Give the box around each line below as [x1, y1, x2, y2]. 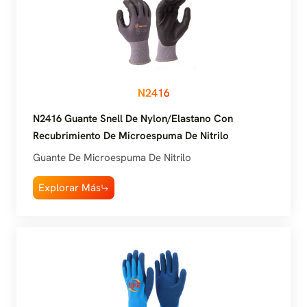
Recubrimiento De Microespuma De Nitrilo [33, 129, 229, 143]
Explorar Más [38, 180, 101, 195]
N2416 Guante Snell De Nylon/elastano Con [33, 112, 233, 126]
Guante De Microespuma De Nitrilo [33, 150, 191, 164]
